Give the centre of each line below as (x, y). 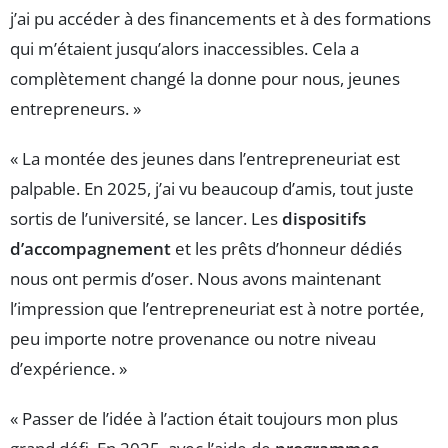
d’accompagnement (90, 249)
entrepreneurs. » (75, 109)
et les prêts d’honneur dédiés (286, 249)
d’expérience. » (68, 369)
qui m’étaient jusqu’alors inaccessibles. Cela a (184, 49)
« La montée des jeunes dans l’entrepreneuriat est (205, 159)
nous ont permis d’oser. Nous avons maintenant (195, 279)
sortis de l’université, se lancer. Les (146, 219)
